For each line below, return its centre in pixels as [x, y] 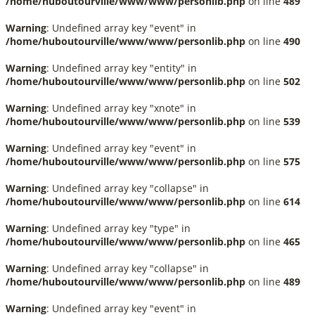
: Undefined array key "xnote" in [121, 108]
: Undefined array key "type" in [118, 228]
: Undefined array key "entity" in [122, 68]
